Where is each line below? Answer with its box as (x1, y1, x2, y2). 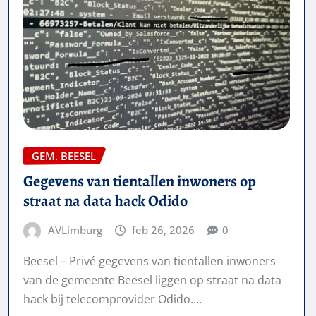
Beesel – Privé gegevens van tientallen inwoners (23, 253, 276, 269)
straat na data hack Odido (23, 190, 188, 212)
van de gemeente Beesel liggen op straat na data (23, 272, 281, 288)
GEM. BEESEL (32, 148, 96, 163)
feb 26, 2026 (132, 223, 195, 238)
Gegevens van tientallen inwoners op (23, 171, 256, 193)
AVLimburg (47, 223, 102, 238)
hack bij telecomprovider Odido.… (23, 291, 202, 307)
